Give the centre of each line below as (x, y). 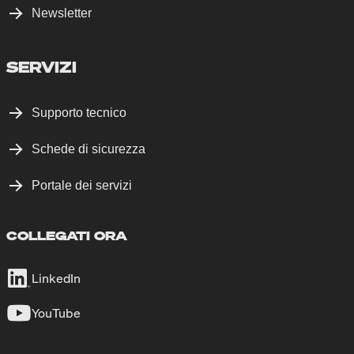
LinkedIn (56, 278)
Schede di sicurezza (88, 149)
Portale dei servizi (82, 185)
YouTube (56, 313)
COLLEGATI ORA (67, 235)
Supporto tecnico (79, 112)
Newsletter (62, 13)
